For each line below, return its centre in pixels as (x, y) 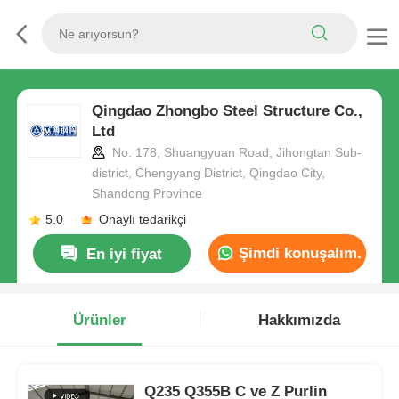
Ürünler (99, 320)
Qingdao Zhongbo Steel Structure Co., (227, 111)
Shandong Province (147, 194)
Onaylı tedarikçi (142, 220)
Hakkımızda (300, 320)
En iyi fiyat (125, 254)
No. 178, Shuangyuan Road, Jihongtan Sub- (235, 153)
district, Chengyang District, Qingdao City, (208, 173)
